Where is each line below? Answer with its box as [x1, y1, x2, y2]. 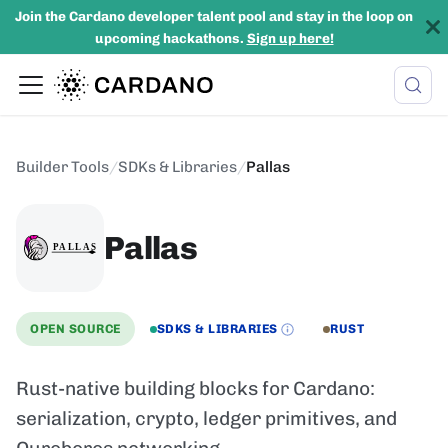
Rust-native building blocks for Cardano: [16, 377, 375, 401]
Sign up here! [246, 30, 334, 46]
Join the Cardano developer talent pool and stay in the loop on [15, 8, 413, 24]
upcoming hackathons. [94, 30, 247, 46]
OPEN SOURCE [30, 321, 121, 337]
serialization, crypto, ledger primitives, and [16, 407, 397, 431]
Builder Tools [16, 158, 109, 176]
